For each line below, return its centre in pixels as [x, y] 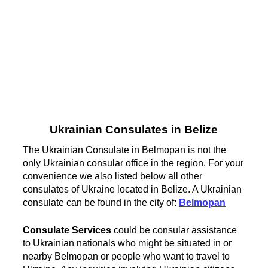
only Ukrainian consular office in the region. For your [133, 163]
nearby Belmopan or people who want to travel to [127, 256]
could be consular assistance [174, 230]
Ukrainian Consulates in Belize [134, 130]
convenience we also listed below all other [113, 176]
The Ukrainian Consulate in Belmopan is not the [125, 150]
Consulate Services [67, 230]
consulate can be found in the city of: [101, 202]
